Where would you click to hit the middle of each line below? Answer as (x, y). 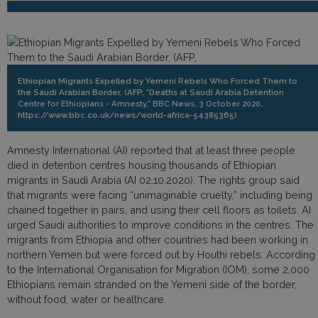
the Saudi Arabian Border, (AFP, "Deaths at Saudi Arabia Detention (151, 92)
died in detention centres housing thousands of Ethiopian (142, 165)
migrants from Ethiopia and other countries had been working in (158, 240)
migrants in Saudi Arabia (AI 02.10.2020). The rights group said (153, 180)
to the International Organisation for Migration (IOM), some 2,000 (158, 269)
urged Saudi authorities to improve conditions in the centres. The (160, 225)
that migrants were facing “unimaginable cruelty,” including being (160, 195)
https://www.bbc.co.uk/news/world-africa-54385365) (127, 115)
